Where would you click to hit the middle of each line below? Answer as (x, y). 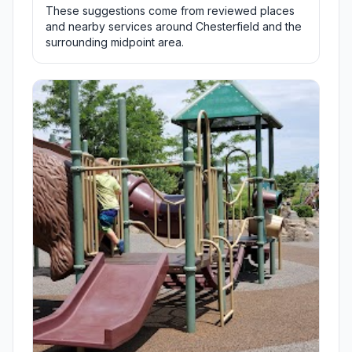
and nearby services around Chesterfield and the (174, 27)
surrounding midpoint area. (115, 42)
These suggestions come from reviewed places (170, 11)
